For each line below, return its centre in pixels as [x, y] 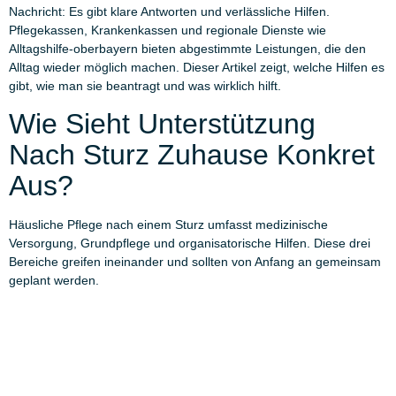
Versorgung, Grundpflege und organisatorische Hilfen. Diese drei [190, 243]
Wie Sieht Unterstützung [162, 123]
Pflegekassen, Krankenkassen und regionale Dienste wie [168, 30]
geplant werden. [54, 280]
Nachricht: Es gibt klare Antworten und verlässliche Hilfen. [169, 12]
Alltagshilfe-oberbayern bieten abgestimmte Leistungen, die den [187, 49]
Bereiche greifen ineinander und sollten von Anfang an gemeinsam [195, 261]
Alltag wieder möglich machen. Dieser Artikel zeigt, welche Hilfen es [197, 68]
